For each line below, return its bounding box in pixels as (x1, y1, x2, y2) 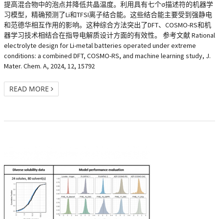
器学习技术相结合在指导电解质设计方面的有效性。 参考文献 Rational (4, 31, 215, 40)
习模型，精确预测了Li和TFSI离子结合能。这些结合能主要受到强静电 (4, 10, 212, 19)
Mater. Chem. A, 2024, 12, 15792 (4, 62, 95, 70)
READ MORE (9, 84, 51, 93)
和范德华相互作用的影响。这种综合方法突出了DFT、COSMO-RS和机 (4, 21, 211, 29)
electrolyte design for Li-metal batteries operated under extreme (4, 41, 196, 50)
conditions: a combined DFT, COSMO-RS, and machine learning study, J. (4, 51, 211, 60)
